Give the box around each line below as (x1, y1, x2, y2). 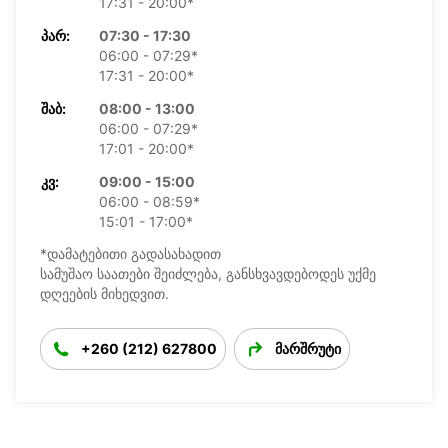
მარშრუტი (275, 339, 341, 357)
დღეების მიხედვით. (40, 284, 169, 302)
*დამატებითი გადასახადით (40, 244, 221, 262)
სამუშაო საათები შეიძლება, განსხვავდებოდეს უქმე (40, 264, 376, 282)
